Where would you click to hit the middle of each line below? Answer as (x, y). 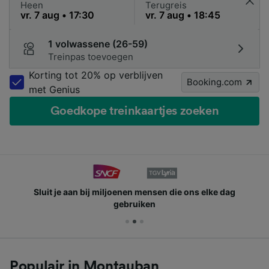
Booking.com (214, 82)
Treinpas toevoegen (91, 57)
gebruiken (134, 204)
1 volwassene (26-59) (98, 44)
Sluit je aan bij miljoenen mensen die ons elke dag (134, 192)
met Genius (54, 90)
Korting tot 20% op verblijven (96, 75)
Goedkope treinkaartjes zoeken (134, 111)
